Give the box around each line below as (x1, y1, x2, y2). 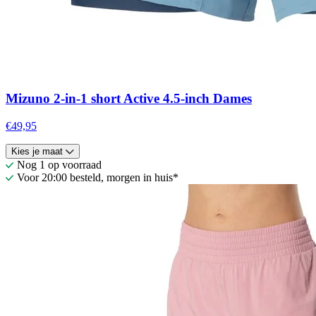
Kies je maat (11, 145, 63, 157)
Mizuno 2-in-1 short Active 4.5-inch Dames (6, 91, 252, 107)
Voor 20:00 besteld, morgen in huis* (17, 171, 178, 183)
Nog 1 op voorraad (17, 158, 102, 171)
